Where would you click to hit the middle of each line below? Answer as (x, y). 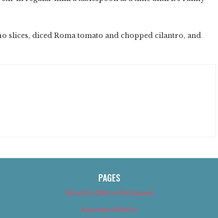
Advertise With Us (109, 209)
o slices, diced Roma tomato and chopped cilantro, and (101, 35)
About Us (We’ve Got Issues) (109, 192)
